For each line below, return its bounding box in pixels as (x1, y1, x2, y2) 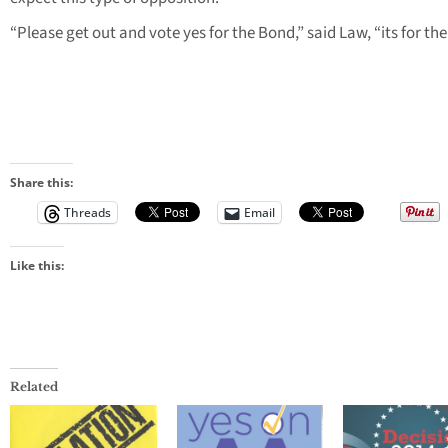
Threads (64, 204, 111, 222)
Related (10, 379, 58, 395)
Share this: (10, 174, 73, 192)
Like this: (10, 257, 64, 275)
